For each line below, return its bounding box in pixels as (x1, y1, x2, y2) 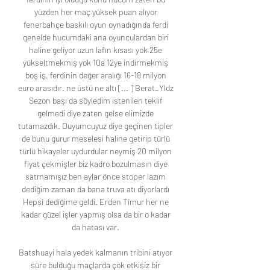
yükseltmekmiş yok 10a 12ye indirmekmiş (23, 57, 168, 68)
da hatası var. (72, 222, 121, 233)
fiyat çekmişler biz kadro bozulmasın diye (24, 159, 168, 169)
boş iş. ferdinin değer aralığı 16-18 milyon (25, 70, 166, 81)
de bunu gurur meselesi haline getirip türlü (21, 133, 170, 144)
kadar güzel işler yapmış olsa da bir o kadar (20, 209, 171, 220)
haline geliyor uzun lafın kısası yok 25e (29, 45, 162, 55)
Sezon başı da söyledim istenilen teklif (28, 95, 163, 106)
